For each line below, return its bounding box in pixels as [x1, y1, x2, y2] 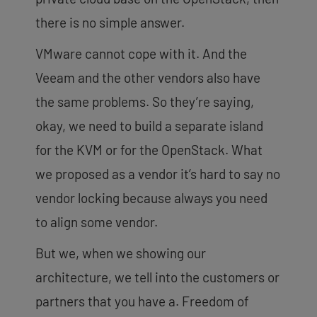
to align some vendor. [35, 213, 158, 230]
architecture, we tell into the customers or [35, 268, 279, 285]
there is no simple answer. [35, 13, 185, 30]
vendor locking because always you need [35, 189, 267, 206]
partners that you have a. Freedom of [35, 292, 249, 309]
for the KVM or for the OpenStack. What [35, 141, 263, 158]
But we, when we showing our [35, 244, 206, 261]
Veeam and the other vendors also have [35, 69, 260, 86]
